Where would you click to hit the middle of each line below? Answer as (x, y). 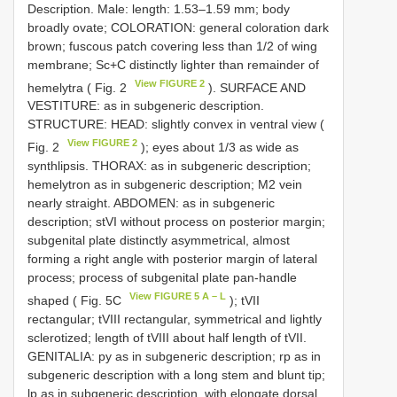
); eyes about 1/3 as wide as (218, 147)
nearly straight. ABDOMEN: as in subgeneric (151, 202)
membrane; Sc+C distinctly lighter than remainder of (173, 64)
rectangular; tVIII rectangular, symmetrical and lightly (175, 319)
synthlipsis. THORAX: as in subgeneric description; (169, 165)
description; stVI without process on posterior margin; (176, 221)
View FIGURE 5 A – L (178, 296)
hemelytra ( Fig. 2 (79, 87)
